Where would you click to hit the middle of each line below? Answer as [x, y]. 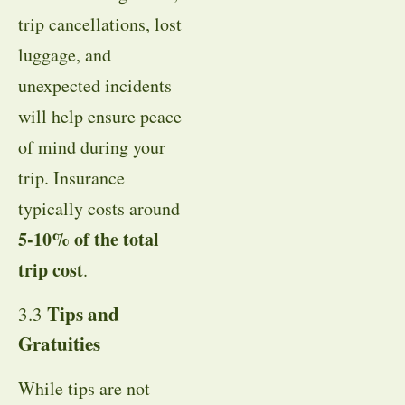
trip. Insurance [71, 178]
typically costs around [99, 209]
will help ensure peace [100, 117]
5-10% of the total [89, 240]
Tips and [83, 313]
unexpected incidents [95, 86]
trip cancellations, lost [100, 24]
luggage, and [65, 55]
